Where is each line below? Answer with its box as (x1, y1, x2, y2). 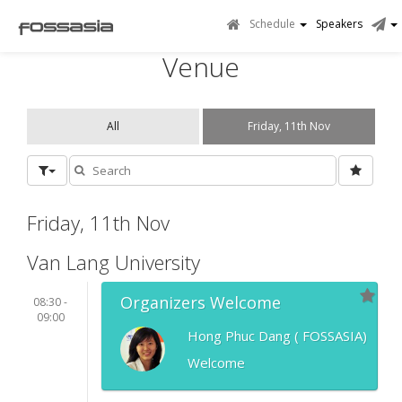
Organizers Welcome (120, 291, 282, 313)
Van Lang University (27, 248, 200, 275)
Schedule (249, 16, 298, 31)
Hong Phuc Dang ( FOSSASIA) (188, 326, 368, 345)
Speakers (316, 16, 363, 31)
